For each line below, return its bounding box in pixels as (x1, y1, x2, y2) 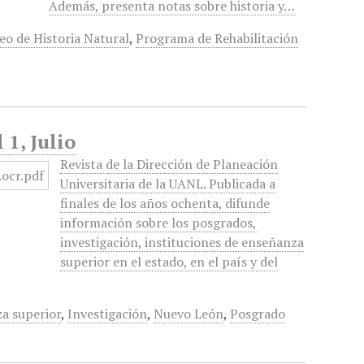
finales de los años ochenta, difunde (60, 194, 271, 212)
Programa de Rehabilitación (136, 29, 299, 47)
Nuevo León (154, 305, 224, 323)
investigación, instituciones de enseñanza (60, 233, 305, 251)
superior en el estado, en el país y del (60, 253, 279, 271)
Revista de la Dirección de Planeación (60, 155, 279, 173)
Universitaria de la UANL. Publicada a (60, 175, 276, 193)
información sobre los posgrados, (60, 214, 258, 232)
